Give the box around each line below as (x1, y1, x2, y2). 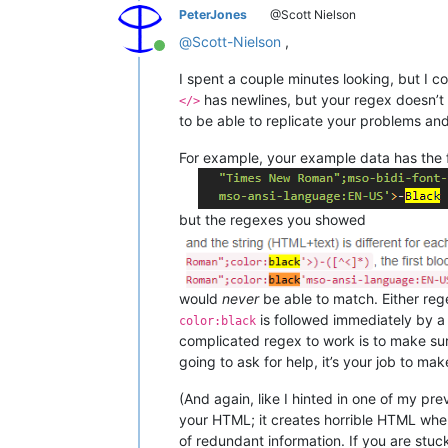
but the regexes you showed (179, 210, 366, 228)
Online (158, 45, 205, 66)
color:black (179, 314, 256, 329)
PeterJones (179, 6, 247, 22)
